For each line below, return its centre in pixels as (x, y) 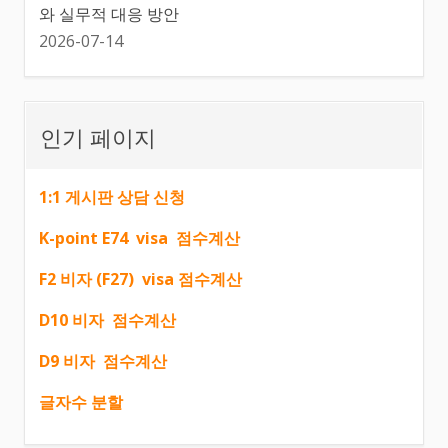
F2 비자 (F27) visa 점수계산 (140, 279)
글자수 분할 (81, 402)
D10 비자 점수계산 (107, 320)
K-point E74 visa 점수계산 (139, 238)
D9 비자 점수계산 (103, 361)
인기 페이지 (98, 136)
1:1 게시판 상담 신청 (116, 197)
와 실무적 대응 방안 (109, 14)
